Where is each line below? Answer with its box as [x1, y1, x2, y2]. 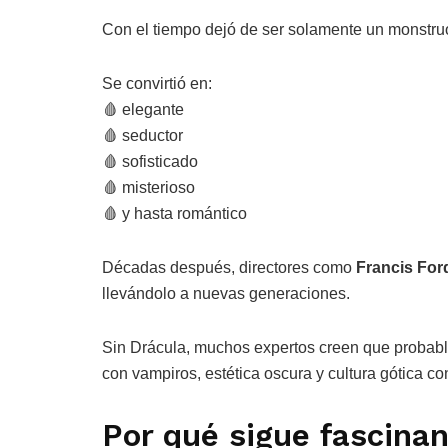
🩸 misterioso [102, 179, 195, 197]
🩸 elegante [102, 101, 184, 119]
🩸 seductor [102, 127, 183, 145]
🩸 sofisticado [102, 153, 198, 171]
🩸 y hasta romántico [102, 205, 247, 223]
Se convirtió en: [102, 75, 212, 93]
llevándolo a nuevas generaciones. [102, 285, 350, 303]
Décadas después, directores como [102, 259, 356, 277]
